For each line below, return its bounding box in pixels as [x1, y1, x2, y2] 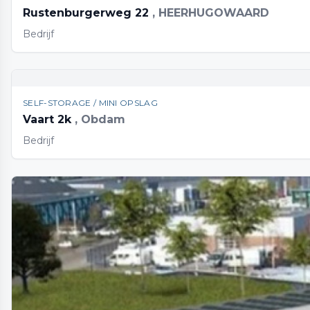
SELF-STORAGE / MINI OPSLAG [23, 98, 158, 108]
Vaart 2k [23, 113, 75, 126]
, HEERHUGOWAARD [152, 6, 269, 19]
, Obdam [75, 113, 125, 126]
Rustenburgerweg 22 [23, 6, 152, 19]
